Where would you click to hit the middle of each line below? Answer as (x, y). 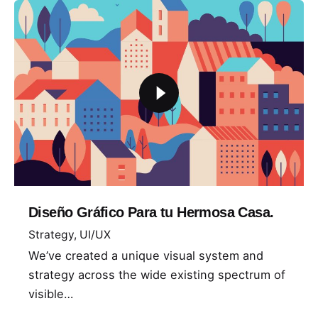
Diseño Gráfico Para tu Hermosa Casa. (151, 212)
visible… (51, 294)
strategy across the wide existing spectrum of (157, 275)
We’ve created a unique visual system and (146, 256)
